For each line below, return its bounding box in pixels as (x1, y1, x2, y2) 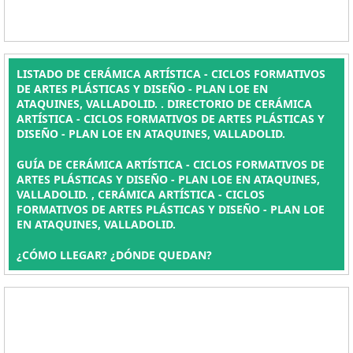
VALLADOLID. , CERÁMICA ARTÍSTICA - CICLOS (17, 187, 265, 202)
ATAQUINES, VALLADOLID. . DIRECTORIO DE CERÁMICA (17, 96, 312, 111)
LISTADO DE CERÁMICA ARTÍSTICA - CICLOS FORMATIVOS (17, 66, 325, 81)
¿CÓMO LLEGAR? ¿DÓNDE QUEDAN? (17, 247, 212, 262)
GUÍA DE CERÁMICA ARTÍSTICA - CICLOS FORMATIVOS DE (17, 157, 325, 172)
